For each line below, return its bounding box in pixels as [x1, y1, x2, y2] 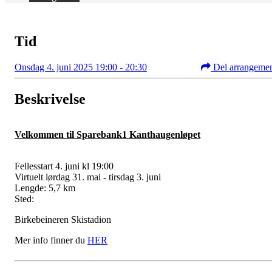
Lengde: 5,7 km [15, 182, 75, 193]
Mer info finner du [15, 234, 87, 245]
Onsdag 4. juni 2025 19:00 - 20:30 [15, 61, 147, 72]
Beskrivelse [15, 90, 86, 107]
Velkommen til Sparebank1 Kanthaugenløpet [15, 129, 200, 140]
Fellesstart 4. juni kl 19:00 [15, 160, 114, 171]
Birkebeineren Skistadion [15, 214, 111, 225]
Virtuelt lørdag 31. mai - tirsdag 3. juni [15, 171, 161, 182]
